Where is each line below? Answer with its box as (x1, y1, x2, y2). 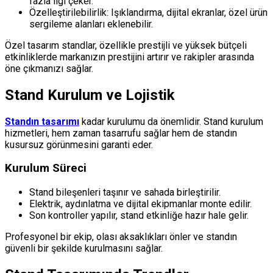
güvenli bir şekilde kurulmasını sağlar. (5, 243, 163, 255)
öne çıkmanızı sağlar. (5, 62, 93, 74)
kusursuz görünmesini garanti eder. (5, 138, 153, 151)
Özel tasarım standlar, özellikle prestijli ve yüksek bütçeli (5, 39, 247, 51)
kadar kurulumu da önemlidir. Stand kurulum (79, 115, 263, 127)
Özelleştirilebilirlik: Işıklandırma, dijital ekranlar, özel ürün (29, 6, 268, 18)
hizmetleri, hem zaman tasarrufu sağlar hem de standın (5, 127, 237, 139)
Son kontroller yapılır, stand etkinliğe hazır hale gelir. (29, 210, 249, 222)
